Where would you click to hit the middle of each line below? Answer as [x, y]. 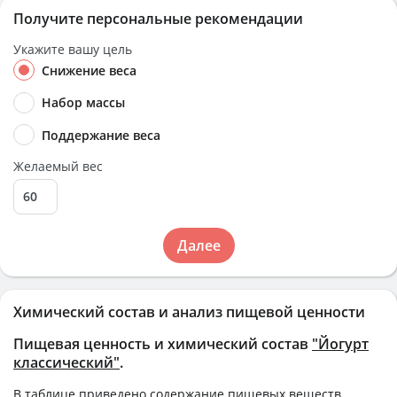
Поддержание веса [101, 135]
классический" [66, 362]
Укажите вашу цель [73, 49]
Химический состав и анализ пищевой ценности [189, 311]
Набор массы [83, 103]
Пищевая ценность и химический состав [163, 343]
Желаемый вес [58, 166]
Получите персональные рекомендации [158, 19]
